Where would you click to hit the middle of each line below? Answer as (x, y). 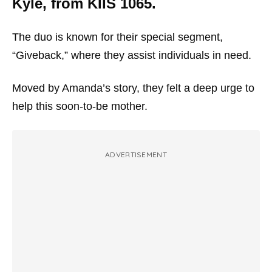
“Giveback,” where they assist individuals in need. (132, 55)
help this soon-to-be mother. (80, 106)
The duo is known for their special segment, (117, 37)
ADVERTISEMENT (136, 154)
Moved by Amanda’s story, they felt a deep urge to (133, 88)
